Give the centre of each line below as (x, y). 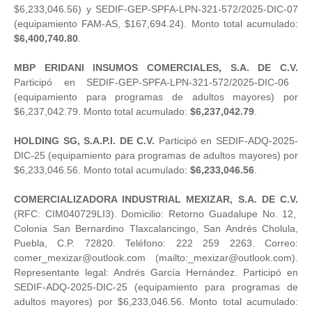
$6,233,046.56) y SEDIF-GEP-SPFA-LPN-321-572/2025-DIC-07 (156, 9)
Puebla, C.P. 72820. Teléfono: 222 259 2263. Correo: (156, 243)
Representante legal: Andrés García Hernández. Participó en (156, 272)
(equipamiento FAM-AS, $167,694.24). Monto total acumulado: (156, 23)
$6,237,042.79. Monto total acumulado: (102, 111)
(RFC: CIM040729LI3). (65, 213)
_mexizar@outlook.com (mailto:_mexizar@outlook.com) (169, 257)
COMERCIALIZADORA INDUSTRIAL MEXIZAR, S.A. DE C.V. (156, 199)
